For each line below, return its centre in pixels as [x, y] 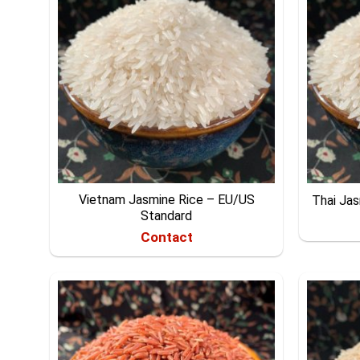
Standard [166, 215]
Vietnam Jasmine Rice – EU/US [166, 199]
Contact [166, 237]
